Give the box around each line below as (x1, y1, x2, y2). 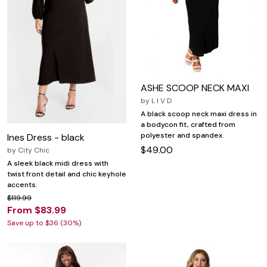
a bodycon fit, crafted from (141, 120, 235, 130)
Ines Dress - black (7, 131, 85, 144)
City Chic (18, 145, 49, 155)
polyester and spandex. (141, 131, 224, 141)
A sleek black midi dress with (7, 158, 108, 168)
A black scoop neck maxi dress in (141, 109, 257, 119)
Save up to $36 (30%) (7, 218, 81, 228)
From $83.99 (7, 203, 66, 216)
